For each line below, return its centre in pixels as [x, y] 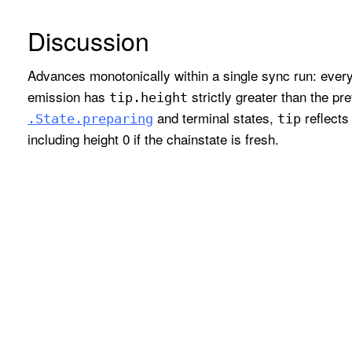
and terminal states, [215, 117]
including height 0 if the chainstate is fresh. [153, 138]
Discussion [88, 40]
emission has [68, 96]
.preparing [114, 118]
